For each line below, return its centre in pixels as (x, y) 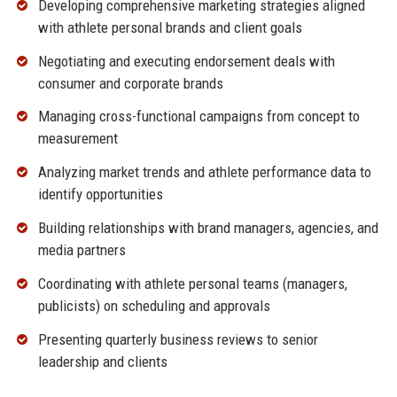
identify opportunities (100, 195)
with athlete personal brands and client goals (170, 27)
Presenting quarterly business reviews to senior (178, 339)
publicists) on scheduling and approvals (154, 305)
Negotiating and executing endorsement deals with (186, 61)
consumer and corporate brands (130, 83)
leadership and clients (102, 361)
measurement (78, 139)
